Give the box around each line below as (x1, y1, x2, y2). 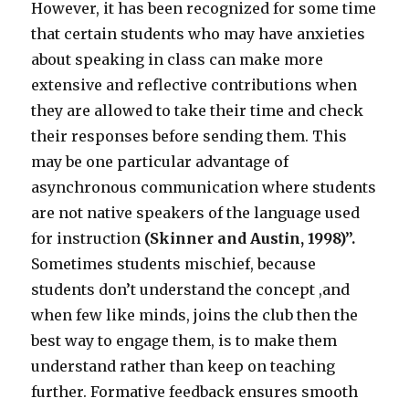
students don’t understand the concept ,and (31, 280, 351, 299)
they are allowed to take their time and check (31, 101, 364, 121)
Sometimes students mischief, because (31, 255, 317, 274)
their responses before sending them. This (31, 127, 348, 146)
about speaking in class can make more (31, 50, 324, 69)
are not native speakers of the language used (31, 204, 361, 223)
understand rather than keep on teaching (31, 357, 336, 376)
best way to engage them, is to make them (31, 331, 338, 351)
